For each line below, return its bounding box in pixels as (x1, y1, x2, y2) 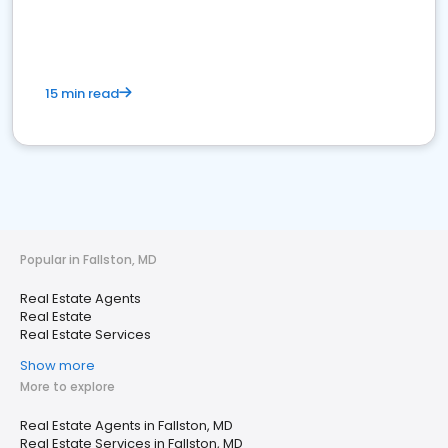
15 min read (45, 84, 119, 103)
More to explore (20, 378, 115, 395)
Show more (20, 356, 95, 375)
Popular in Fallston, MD (20, 251, 157, 268)
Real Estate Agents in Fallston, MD (20, 416, 233, 435)
